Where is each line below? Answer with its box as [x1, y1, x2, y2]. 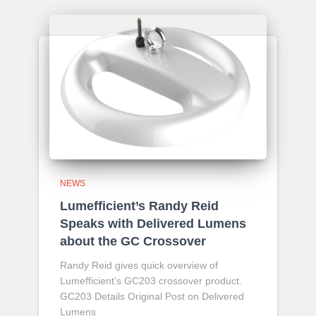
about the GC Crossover [60, 234, 206, 249]
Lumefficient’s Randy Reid [60, 199, 219, 214]
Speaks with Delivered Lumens [60, 217, 246, 231]
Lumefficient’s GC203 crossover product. [60, 275, 242, 287]
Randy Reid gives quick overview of [60, 260, 218, 272]
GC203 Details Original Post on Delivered [60, 291, 244, 303]
